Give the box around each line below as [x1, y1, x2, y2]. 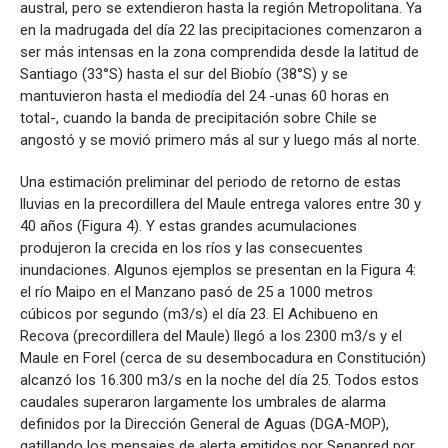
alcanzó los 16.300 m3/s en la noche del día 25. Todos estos [20, 370, 419, 389]
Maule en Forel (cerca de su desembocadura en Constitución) [20, 348, 426, 367]
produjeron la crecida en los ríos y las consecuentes [20, 238, 363, 257]
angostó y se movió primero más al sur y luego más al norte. [20, 130, 420, 149]
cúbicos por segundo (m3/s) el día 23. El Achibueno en [20, 304, 378, 323]
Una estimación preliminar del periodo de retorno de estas [20, 172, 401, 191]
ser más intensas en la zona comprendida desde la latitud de [20, 42, 419, 61]
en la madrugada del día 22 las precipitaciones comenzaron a [20, 20, 422, 39]
